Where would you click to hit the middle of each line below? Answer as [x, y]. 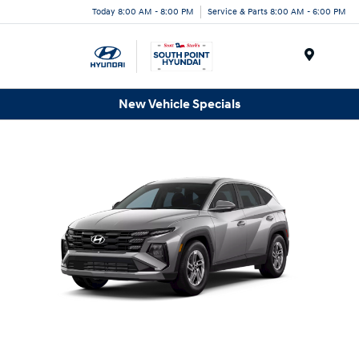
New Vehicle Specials [179, 104]
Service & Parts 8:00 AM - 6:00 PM [277, 11]
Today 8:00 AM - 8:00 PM [143, 11]
